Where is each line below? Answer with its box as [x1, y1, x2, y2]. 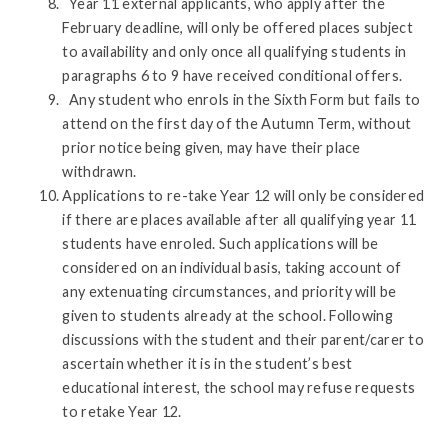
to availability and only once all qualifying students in [62, 42, 407, 60]
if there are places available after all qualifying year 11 [62, 210, 417, 228]
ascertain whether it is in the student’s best [62, 354, 353, 372]
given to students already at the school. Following [62, 306, 393, 324]
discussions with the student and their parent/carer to [62, 330, 425, 348]
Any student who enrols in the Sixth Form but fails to [62, 90, 421, 108]
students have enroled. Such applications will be [62, 234, 379, 252]
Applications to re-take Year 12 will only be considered [62, 186, 425, 204]
